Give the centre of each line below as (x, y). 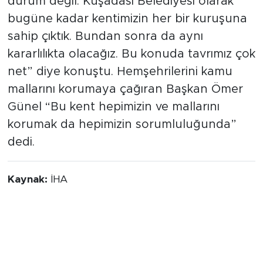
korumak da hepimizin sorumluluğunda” (122, 139)
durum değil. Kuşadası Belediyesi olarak (120, 16)
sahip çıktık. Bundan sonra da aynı (105, 51)
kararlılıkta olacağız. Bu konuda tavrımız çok (131, 69)
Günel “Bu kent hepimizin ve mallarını (113, 122)
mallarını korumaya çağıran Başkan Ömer (125, 104)
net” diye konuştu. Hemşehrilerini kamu (120, 87)
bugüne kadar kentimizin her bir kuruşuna (127, 34)
